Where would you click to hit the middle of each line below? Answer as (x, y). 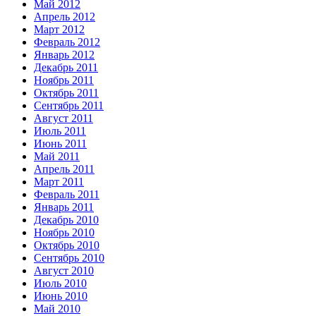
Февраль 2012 (67, 42)
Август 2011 (63, 118)
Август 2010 (64, 270)
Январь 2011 (64, 207)
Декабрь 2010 (66, 219)
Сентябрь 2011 (69, 105)
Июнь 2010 (61, 296)
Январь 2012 (64, 54)
